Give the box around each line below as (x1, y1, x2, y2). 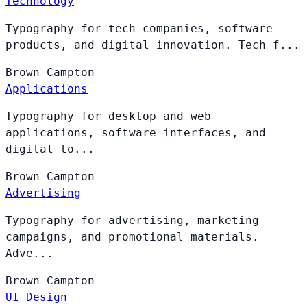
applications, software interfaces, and (5, 125, 266, 139)
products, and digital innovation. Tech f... (5, 38, 300, 51)
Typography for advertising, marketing (5, 213, 259, 227)
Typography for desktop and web (5, 109, 211, 123)
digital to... (5, 142, 95, 156)
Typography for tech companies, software (5, 21, 273, 35)
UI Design (5, 290, 67, 304)
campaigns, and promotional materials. (5, 230, 259, 243)
